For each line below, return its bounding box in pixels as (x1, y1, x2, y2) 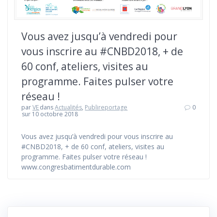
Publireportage (85, 103, 128, 112)
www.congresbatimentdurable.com (21, 162, 131, 172)
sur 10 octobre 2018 (22, 110, 78, 119)
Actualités (55, 103, 82, 112)
